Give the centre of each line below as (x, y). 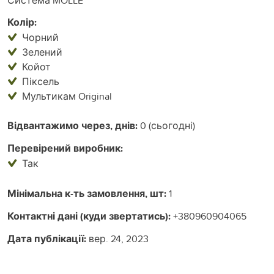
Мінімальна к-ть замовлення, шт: (87, 193)
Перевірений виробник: (65, 148)
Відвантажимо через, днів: (72, 125)
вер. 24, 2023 (117, 238)
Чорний (40, 37)
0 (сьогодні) (166, 125)
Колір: (22, 22)
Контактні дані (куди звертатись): (89, 216)
